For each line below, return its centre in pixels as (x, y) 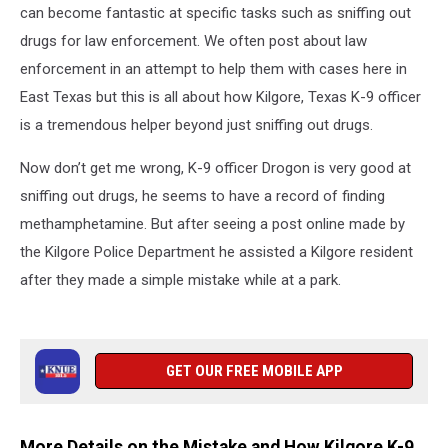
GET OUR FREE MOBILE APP (254, 371)
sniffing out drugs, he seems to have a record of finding (202, 196)
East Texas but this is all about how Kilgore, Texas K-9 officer (220, 97)
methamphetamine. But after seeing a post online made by (212, 224)
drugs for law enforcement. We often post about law (193, 41)
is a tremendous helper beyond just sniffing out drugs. (196, 125)
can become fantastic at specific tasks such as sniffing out (215, 13)
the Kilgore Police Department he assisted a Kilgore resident (216, 252)
